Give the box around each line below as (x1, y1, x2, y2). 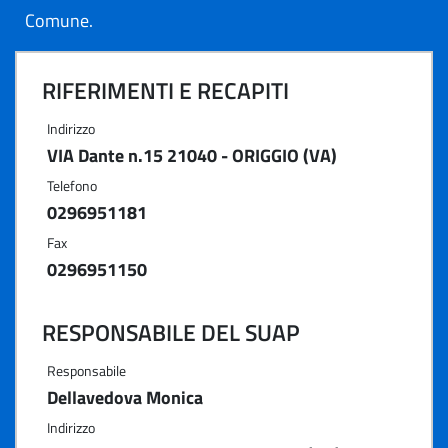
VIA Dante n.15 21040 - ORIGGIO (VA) (47, 142, 337, 169)
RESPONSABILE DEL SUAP (42, 315, 300, 350)
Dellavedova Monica (47, 384, 203, 411)
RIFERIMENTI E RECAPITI (42, 73, 289, 108)
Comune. (25, 7, 93, 34)
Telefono (47, 175, 97, 196)
